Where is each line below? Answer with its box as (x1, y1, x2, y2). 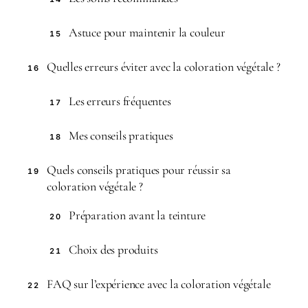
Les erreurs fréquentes (69, 93, 171, 109)
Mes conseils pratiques (69, 128, 173, 143)
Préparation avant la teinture (69, 208, 206, 223)
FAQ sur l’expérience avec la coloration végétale (47, 276, 271, 291)
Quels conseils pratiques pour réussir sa (47, 162, 232, 177)
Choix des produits (69, 242, 158, 257)
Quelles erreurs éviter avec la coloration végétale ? (47, 59, 280, 74)
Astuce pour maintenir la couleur (69, 25, 225, 40)
